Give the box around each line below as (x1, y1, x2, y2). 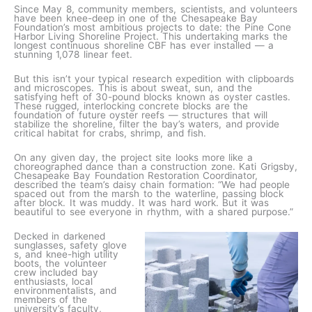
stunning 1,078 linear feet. (14, 49, 136, 61)
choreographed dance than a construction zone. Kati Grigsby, (14, 160, 297, 172)
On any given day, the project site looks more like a (14, 151, 253, 163)
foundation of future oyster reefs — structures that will (14, 109, 267, 120)
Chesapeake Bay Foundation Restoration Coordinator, (14, 169, 258, 181)
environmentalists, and (14, 284, 117, 296)
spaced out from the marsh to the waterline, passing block (14, 187, 284, 199)
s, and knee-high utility (14, 248, 119, 260)
